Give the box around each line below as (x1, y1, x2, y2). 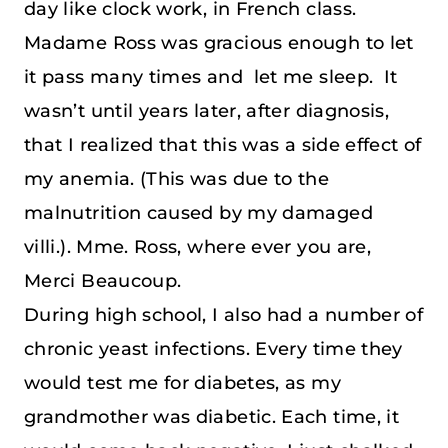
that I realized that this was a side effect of (24, 133, 422, 156)
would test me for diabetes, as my (24, 371, 341, 394)
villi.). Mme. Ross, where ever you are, (24, 235, 372, 258)
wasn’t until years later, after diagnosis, (24, 99, 390, 122)
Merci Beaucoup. (24, 269, 182, 292)
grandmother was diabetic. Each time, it (24, 405, 400, 428)
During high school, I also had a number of (24, 303, 424, 326)
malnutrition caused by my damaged (24, 201, 373, 224)
